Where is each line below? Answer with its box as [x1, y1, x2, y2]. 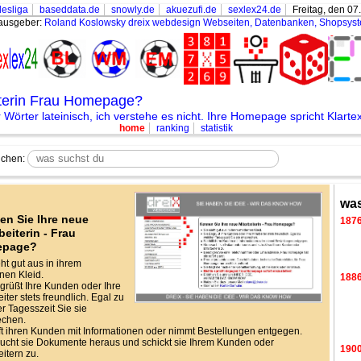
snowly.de [111, 4, 156, 15]
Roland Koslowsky [44, 17, 127, 28]
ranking [156, 122, 190, 134]
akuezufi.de [166, 4, 218, 15]
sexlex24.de [228, 4, 282, 15]
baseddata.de [39, 4, 101, 15]
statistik [201, 122, 234, 134]
